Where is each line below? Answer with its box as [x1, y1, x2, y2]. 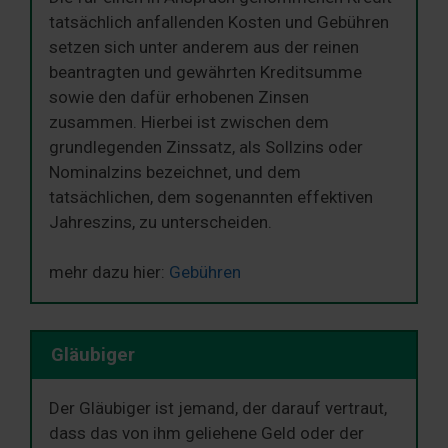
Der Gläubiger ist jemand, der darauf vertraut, [49, 397, 387, 418]
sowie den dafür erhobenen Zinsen [49, 86, 309, 107]
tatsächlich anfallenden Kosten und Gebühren [49, 11, 389, 32]
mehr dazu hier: [49, 262, 169, 283]
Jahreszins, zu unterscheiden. [49, 211, 272, 232]
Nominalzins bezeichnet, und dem [49, 161, 301, 182]
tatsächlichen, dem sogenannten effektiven [49, 186, 373, 207]
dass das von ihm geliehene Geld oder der [49, 422, 364, 443]
